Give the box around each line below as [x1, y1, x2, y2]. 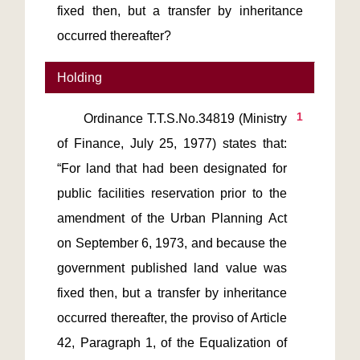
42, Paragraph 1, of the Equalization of [57, 336, 287, 350]
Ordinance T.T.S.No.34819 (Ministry [57, 112, 84, 125]
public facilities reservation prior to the [57, 186, 287, 200]
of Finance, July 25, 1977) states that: [57, 137, 287, 150]
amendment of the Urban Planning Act [57, 211, 287, 225]
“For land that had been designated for [57, 162, 287, 175]
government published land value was [57, 261, 287, 275]
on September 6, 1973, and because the [57, 236, 287, 250]
